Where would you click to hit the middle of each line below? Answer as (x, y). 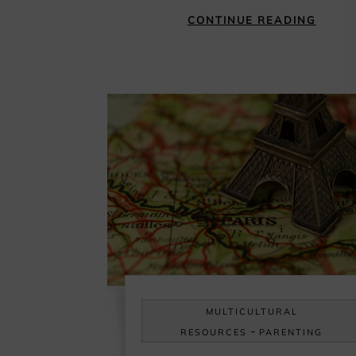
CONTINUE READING (252, 20)
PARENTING (291, 332)
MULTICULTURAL (252, 311)
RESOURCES (214, 332)
